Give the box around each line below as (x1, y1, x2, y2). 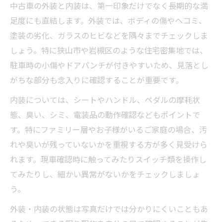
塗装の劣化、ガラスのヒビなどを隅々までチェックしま (10, 29, 208, 41)
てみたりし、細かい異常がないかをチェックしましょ (10, 167, 200, 180)
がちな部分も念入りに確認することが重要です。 (10, 73, 183, 86)
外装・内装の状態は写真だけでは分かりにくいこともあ (10, 202, 208, 215)
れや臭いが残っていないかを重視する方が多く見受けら (10, 138, 208, 150)
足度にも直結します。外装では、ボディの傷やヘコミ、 (10, 14, 207, 26)
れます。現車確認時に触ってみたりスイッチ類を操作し (10, 153, 207, 165)
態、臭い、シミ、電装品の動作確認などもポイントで (10, 108, 200, 120)
